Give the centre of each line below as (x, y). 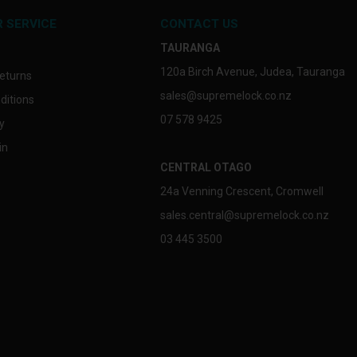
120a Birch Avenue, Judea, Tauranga (252, 71)
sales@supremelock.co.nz (226, 95)
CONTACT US (199, 24)
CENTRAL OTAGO (206, 167)
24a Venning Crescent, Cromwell (241, 191)
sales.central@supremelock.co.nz (244, 215)
